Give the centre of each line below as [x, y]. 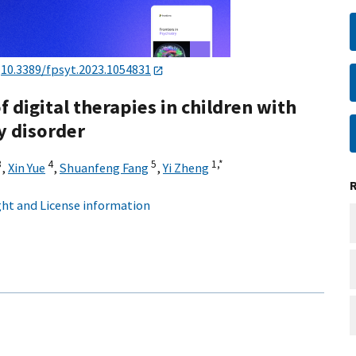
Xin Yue [27, 168]
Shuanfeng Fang [104, 168]
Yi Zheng [186, 168]
